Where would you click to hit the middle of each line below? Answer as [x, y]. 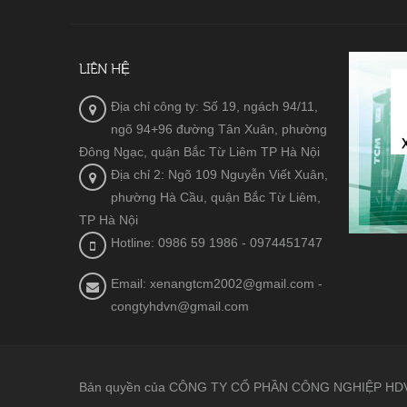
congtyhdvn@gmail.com [180, 306]
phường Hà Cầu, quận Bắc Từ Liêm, [216, 197]
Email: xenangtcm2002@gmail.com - [217, 283]
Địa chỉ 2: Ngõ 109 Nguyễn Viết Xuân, [219, 174]
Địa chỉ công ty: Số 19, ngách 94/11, [214, 106]
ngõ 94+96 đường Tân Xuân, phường [219, 129]
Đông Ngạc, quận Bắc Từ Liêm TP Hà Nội [199, 152]
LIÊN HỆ [104, 69]
